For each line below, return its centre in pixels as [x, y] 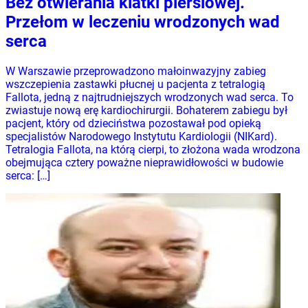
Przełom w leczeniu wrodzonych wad [143, 22]
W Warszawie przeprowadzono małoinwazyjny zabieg [136, 71]
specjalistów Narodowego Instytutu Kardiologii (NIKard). [141, 137]
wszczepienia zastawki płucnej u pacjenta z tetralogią [135, 85]
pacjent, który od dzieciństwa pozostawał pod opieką [133, 124]
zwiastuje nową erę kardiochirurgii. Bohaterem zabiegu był [146, 111]
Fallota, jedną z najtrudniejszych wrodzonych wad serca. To [150, 98]
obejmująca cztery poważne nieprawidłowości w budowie [144, 163]
